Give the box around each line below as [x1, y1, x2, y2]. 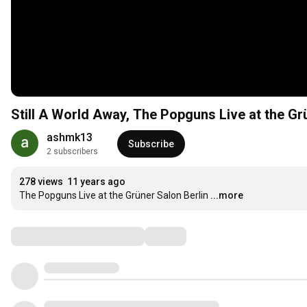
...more [210, 190, 243, 201]
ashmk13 [47, 131, 93, 145]
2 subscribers [47, 147, 98, 157]
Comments [10, 228, 79, 245]
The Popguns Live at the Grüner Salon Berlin [19, 190, 208, 201]
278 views [19, 176, 63, 188]
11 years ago [67, 176, 125, 188]
